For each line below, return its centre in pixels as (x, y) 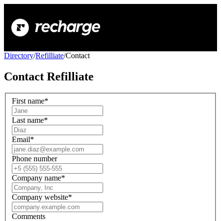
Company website (40, 197)
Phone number (35, 159)
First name (28, 101)
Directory (19, 55)
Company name (37, 178)
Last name (28, 120)
